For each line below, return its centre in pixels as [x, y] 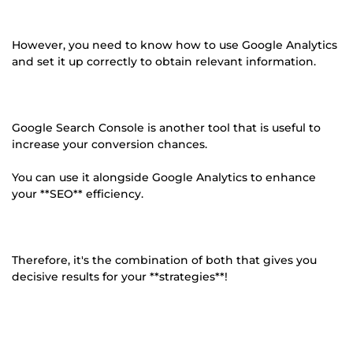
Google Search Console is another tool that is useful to [166, 127]
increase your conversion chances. [110, 144]
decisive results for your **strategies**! [120, 276]
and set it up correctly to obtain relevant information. [164, 61]
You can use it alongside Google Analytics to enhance [164, 177]
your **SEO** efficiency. [78, 193]
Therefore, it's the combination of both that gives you [164, 260]
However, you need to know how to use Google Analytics [175, 45]
